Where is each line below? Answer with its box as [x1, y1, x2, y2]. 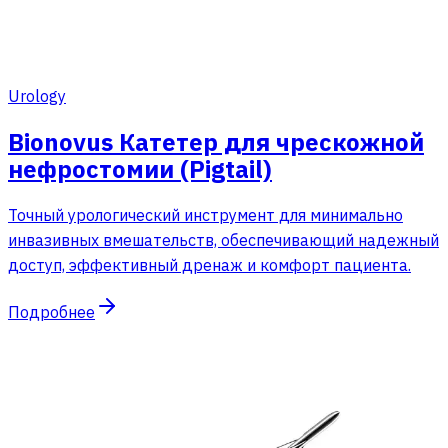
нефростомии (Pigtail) [8, 152, 272, 185]
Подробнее [8, 301, 95, 322]
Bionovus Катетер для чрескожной [8, 125, 424, 158]
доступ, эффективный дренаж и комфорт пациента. [8, 254, 411, 275]
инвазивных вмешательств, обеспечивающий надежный [8, 229, 439, 250]
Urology [8, 85, 66, 106]
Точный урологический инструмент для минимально [8, 204, 403, 225]
